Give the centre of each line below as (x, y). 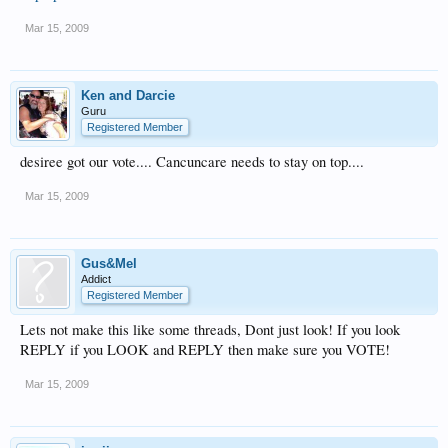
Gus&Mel (109, 263)
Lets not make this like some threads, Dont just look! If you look (210, 329)
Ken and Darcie (128, 95)
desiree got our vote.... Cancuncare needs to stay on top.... (192, 161)
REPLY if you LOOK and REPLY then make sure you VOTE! (205, 349)
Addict (96, 279)
